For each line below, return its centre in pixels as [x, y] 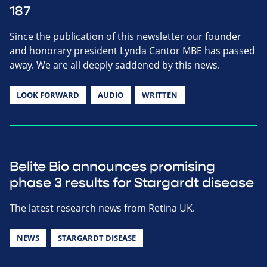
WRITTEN [160, 94]
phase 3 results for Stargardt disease [132, 183]
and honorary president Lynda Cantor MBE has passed [132, 50]
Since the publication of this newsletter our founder [125, 36]
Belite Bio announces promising [112, 167]
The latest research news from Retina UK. [102, 208]
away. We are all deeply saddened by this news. [115, 65]
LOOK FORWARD [48, 94]
